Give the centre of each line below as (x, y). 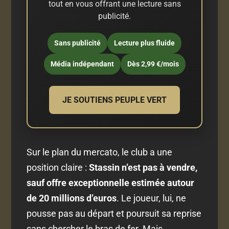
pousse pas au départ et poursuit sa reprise (114, 213)
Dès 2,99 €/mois (153, 64)
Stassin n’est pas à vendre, (143, 167)
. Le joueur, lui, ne (152, 198)
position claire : (58, 167)
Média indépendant (82, 64)
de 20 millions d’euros (72, 198)
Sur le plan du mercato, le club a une (100, 152)
